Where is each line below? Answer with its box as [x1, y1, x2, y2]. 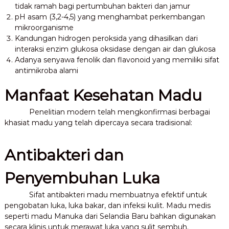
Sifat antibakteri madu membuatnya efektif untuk [29, 190, 207, 199]
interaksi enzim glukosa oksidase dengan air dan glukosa [14, 44, 216, 54]
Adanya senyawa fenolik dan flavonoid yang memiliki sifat [14, 55, 219, 64]
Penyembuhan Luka [4, 168, 160, 188]
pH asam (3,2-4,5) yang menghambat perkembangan [14, 12, 205, 21]
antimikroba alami [14, 65, 78, 75]
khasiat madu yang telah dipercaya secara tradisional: [4, 118, 192, 127]
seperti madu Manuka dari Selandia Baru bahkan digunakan [4, 211, 216, 221]
